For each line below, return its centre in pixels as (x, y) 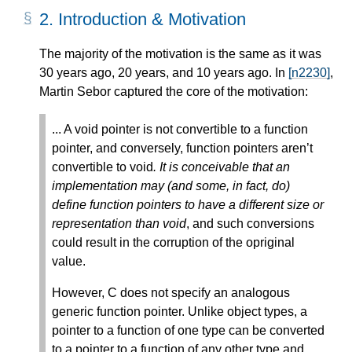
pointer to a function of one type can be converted (188, 330)
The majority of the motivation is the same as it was (180, 53)
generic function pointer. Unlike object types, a (180, 311)
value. (69, 261)
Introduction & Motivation (152, 20)
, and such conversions (250, 223)
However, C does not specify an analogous (171, 292)
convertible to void (103, 167)
